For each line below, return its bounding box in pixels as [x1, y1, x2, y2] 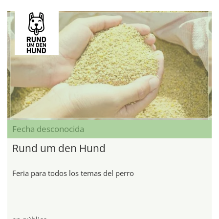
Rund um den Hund [12, 141, 106, 155]
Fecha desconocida [12, 123, 84, 134]
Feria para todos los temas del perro [12, 168, 134, 178]
